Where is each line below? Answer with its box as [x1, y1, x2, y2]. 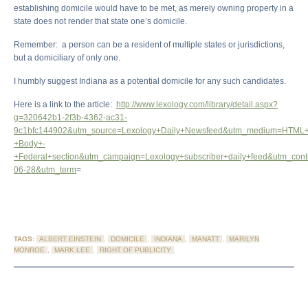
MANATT [192, 235, 219, 243]
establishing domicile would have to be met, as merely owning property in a [14, 3, 294, 14]
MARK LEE [54, 246, 90, 254]
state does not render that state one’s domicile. [14, 16, 187, 27]
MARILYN [229, 235, 259, 243]
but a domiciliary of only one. [14, 53, 120, 63]
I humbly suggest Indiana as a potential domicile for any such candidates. [14, 76, 286, 87]
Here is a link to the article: [14, 100, 116, 110]
